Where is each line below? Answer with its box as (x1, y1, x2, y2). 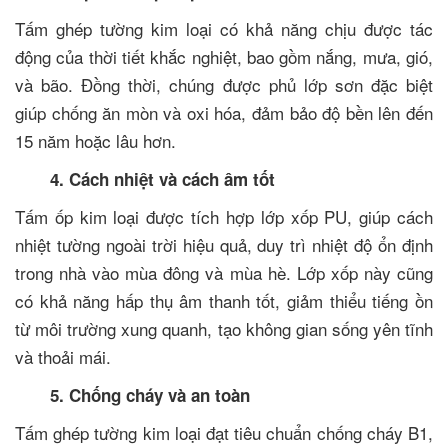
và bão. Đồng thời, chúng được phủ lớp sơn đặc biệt (15, 71, 433, 97)
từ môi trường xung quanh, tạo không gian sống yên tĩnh (15, 315, 433, 341)
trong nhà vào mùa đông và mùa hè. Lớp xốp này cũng (15, 259, 433, 285)
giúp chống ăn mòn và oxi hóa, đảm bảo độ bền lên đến (15, 99, 433, 125)
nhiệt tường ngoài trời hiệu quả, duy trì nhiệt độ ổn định (15, 231, 433, 257)
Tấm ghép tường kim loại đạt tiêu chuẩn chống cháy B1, (15, 419, 433, 445)
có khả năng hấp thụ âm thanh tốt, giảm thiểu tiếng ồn (15, 287, 433, 313)
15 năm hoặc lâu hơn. (15, 127, 176, 153)
